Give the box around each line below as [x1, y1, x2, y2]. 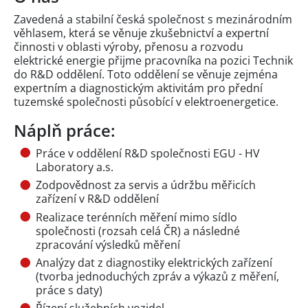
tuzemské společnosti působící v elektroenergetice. [14, 93, 278, 109]
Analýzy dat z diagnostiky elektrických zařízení [36, 254, 272, 270]
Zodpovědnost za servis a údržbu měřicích [36, 177, 256, 193]
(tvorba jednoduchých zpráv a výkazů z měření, [36, 268, 279, 284]
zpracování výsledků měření [36, 236, 180, 252]
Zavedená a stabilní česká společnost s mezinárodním [14, 11, 292, 27]
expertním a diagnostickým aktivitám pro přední [14, 80, 263, 96]
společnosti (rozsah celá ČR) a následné [36, 223, 240, 239]
